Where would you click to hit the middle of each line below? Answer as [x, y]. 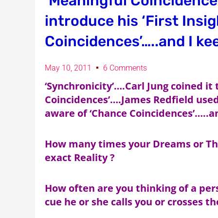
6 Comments [125, 68]
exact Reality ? [80, 157]
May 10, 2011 [68, 68]
